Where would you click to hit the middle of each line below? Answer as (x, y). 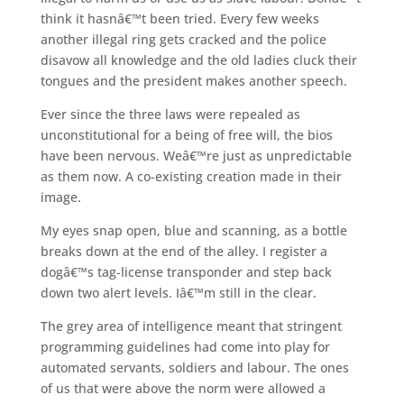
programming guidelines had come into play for (185, 346)
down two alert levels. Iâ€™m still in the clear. (178, 292)
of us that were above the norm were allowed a (183, 388)
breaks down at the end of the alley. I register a (184, 251)
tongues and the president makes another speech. (193, 80)
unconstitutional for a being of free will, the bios (186, 134)
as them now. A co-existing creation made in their (191, 176)
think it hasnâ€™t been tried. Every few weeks (179, 18)
